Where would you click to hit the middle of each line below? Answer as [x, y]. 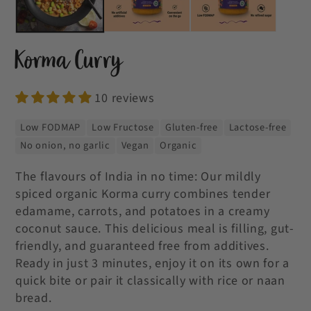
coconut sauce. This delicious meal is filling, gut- [155, 229]
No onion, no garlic [65, 146]
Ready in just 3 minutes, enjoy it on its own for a [153, 264]
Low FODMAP [51, 128]
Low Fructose [123, 128]
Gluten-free [191, 128]
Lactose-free [258, 128]
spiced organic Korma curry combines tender [143, 194]
